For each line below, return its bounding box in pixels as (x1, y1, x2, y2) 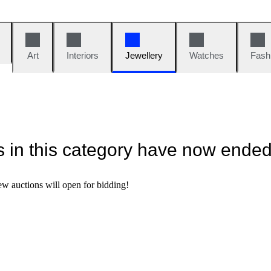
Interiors (67, 50, 99, 60)
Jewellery (125, 50, 163, 60)
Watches (189, 50, 224, 60)
